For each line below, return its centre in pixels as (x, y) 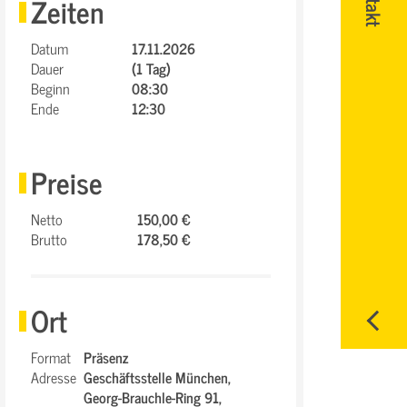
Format (51, 357)
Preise (67, 182)
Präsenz (106, 357)
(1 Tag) (151, 68)
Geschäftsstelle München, (157, 377)
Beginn (50, 88)
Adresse (54, 377)
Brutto (49, 239)
